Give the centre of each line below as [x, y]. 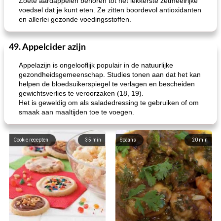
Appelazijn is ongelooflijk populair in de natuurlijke [96, 65]
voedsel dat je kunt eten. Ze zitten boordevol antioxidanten [110, 10]
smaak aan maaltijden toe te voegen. [76, 112]
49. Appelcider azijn [47, 47]
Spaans [128, 140]
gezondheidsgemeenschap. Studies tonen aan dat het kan [110, 74]
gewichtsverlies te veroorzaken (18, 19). [81, 93]
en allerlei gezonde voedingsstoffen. [75, 19]
